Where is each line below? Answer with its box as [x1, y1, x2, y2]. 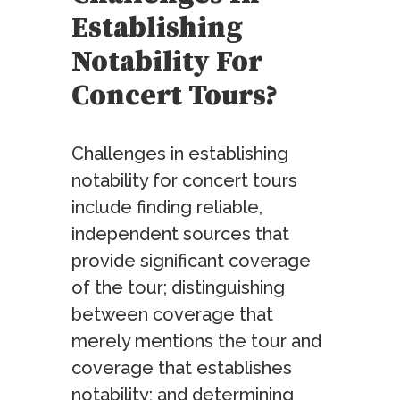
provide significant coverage [71, 250, 311, 272]
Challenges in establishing [71, 143, 288, 165]
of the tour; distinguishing [71, 277, 285, 299]
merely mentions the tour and [71, 330, 321, 353]
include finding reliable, [71, 196, 262, 219]
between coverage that [71, 304, 273, 326]
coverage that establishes [71, 357, 292, 379]
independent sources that [71, 223, 289, 246]
